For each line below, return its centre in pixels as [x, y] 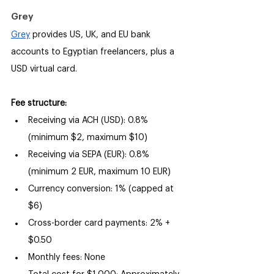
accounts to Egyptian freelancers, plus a [94, 52]
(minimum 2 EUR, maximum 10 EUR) [99, 172]
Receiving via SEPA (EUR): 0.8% [90, 155]
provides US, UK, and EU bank [91, 35]
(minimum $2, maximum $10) [88, 138]
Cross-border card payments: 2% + [100, 224]
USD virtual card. [44, 69]
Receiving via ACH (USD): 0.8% [89, 121]
